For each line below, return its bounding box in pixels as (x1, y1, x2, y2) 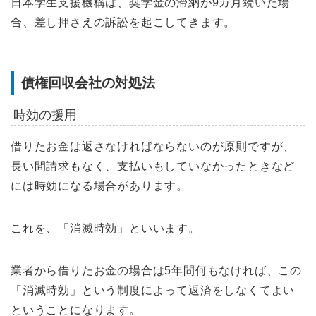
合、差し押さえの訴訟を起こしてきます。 (11, 16, 236, 28)
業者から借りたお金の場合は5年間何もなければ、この (11, 264, 302, 276)
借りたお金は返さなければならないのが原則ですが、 (11, 140, 296, 152)
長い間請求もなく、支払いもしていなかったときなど (11, 159, 296, 172)
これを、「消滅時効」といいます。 (11, 221, 200, 234)
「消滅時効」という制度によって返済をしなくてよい (11, 284, 296, 296)
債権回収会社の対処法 (21, 75, 155, 91)
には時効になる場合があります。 (11, 179, 188, 192)
